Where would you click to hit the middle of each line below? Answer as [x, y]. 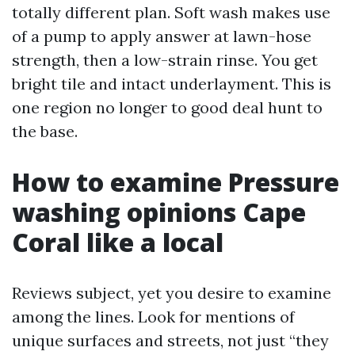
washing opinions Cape [159, 212]
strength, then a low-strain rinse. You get [165, 60]
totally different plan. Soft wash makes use [171, 12]
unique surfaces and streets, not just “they [170, 340]
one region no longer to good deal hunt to [167, 107]
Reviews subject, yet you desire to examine [172, 293]
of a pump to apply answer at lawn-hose [162, 36]
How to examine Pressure [176, 182]
